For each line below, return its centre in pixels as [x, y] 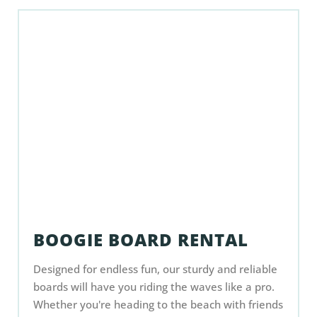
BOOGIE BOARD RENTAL [141, 240]
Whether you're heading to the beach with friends [158, 304]
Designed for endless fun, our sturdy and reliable [155, 269]
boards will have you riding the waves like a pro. [154, 287]
